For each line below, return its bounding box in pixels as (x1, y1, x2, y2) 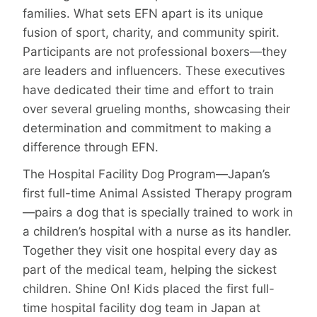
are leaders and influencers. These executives (23, 64, 285, 79)
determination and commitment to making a (23, 121, 272, 136)
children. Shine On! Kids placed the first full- (23, 281, 275, 296)
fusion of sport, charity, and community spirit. (23, 25, 279, 40)
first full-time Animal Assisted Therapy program (23, 185, 292, 200)
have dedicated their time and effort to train (23, 83, 274, 98)
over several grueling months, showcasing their (23, 102, 290, 117)
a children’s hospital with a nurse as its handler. (23, 224, 292, 238)
